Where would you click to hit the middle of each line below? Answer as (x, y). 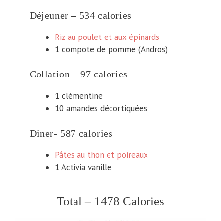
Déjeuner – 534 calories (81, 15)
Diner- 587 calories (71, 133)
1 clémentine (79, 96)
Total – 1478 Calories (110, 201)
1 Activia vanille (83, 167)
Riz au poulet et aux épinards (107, 37)
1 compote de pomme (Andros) (111, 49)
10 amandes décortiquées (101, 108)
